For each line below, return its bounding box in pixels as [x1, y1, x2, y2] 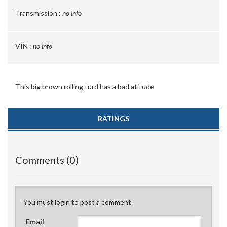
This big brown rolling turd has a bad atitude [15, 82, 154, 91]
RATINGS [98, 114, 129, 123]
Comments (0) [15, 154, 79, 166]
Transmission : [15, 9, 61, 17]
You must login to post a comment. [23, 198, 133, 206]
